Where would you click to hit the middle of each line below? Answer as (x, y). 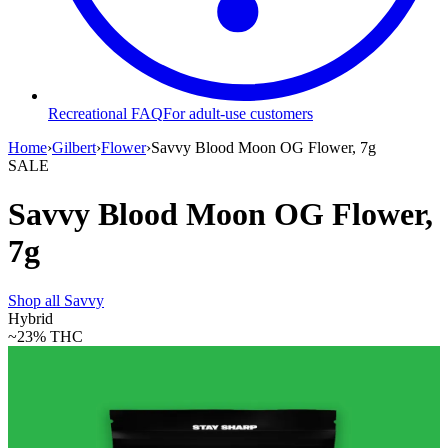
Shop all (36, 300)
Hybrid (30, 318)
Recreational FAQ (105, 113)
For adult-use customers (238, 113)
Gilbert (74, 147)
